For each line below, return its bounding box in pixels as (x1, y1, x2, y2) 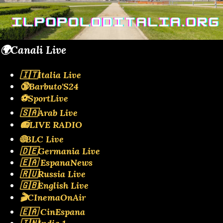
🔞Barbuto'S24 (20, 80, 79, 92)
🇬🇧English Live (20, 179, 89, 191)
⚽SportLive (20, 92, 68, 104)
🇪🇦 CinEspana (20, 206, 85, 218)
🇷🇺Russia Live (20, 168, 86, 180)
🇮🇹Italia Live (20, 69, 81, 81)
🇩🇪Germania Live (20, 145, 100, 157)
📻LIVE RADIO (20, 118, 82, 130)
